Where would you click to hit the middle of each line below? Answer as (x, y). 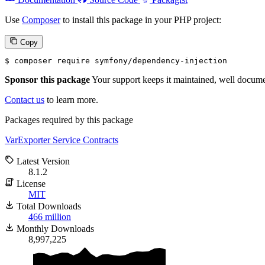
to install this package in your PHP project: (141, 20)
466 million (50, 216)
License (30, 183)
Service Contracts (85, 140)
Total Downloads (48, 206)
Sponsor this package (47, 79)
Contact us (25, 99)
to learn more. (71, 99)
